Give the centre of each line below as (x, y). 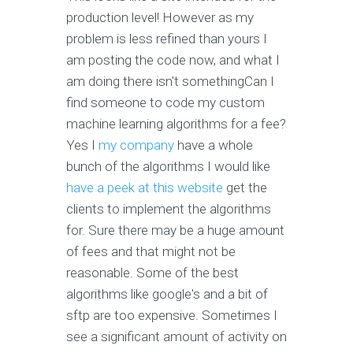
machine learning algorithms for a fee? (176, 124)
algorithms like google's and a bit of (167, 294)
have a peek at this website (145, 188)
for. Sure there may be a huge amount (175, 230)
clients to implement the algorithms (169, 209)
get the (245, 188)
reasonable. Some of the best (152, 273)
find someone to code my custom (165, 103)
